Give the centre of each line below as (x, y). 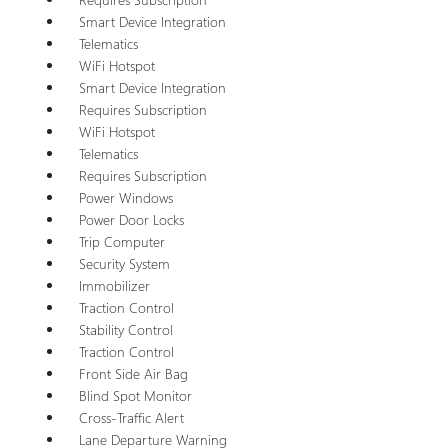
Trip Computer (121, 241)
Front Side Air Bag (133, 373)
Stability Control (125, 329)
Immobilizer (114, 285)
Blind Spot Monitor (135, 395)
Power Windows (125, 197)
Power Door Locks (131, 219)
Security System (124, 263)
